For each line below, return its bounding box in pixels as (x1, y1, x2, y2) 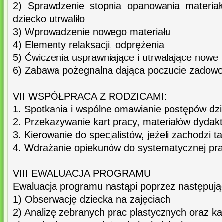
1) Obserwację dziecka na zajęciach (13, 194, 170, 205)
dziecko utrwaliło (13, 13, 85, 25)
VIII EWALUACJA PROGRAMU (13, 168, 151, 179)
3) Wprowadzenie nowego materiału (13, 26, 170, 38)
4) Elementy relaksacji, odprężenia (13, 39, 164, 51)
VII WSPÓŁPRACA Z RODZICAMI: (13, 91, 167, 102)
